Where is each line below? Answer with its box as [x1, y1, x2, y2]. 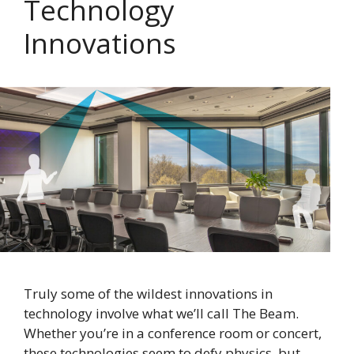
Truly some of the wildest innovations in [24, 284, 273, 303]
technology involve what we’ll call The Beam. [24, 304, 302, 322]
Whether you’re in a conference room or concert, [24, 324, 322, 342]
